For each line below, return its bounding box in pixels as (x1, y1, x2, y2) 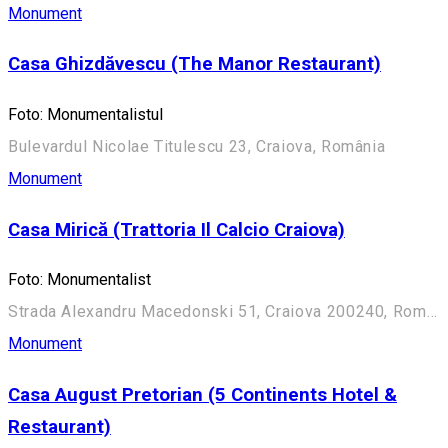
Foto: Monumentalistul (8, 104, 163, 124)
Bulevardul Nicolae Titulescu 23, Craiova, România (8, 136, 386, 156)
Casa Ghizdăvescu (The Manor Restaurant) (8, 53, 381, 76)
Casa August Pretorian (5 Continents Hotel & (8, 384, 397, 407)
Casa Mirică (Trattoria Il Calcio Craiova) (8, 218, 345, 241)
